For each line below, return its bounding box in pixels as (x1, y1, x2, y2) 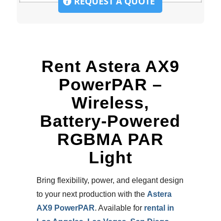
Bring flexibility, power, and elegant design (36, 176, 184, 184)
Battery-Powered (40, 111, 181, 130)
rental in (144, 203, 174, 212)
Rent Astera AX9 (41, 56, 180, 75)
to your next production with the (36, 189, 147, 198)
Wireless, (72, 93, 149, 112)
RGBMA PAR (57, 129, 164, 148)
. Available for (94, 203, 144, 212)
